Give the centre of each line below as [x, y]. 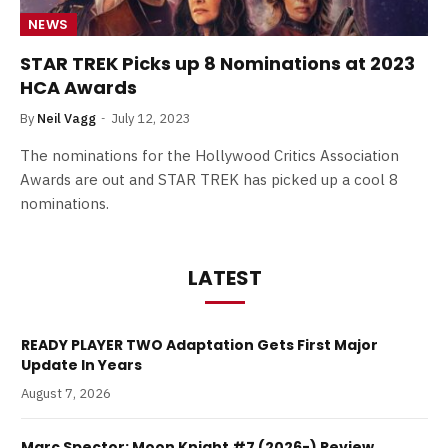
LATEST [224, 277]
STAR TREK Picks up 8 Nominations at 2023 [217, 63]
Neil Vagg [66, 118]
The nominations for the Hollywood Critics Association [209, 155]
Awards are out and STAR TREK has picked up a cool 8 [209, 179]
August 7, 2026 [66, 393]
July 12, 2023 [151, 118]
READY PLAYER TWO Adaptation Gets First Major [199, 344]
